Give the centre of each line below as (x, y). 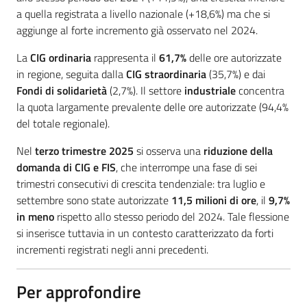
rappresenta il (125, 57)
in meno (35, 216)
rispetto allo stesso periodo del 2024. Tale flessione (172, 216)
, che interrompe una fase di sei (186, 167)
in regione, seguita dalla (71, 74)
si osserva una (169, 150)
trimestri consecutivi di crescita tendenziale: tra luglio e (141, 183)
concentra (260, 90)
